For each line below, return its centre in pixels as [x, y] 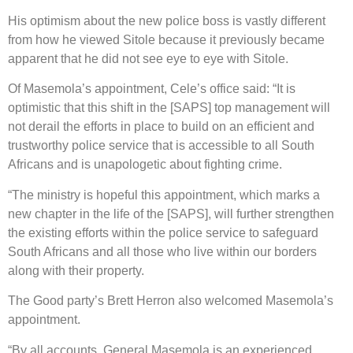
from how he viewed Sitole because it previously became [166, 40]
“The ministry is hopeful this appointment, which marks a [164, 195]
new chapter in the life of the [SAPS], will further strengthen [171, 214]
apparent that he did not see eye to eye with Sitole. [148, 59]
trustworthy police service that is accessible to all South [161, 146]
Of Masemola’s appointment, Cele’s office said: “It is [152, 89]
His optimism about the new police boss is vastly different [167, 21]
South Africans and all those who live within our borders [162, 251]
